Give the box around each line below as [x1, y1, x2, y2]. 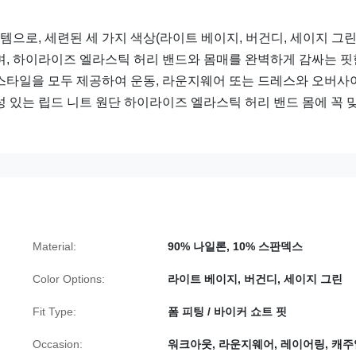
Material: [33, 240, 76, 253]
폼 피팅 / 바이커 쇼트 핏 [168, 305, 287, 319]
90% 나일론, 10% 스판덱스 [168, 240, 303, 253]
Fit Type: [33, 305, 76, 319]
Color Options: [33, 273, 105, 286]
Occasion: [33, 338, 83, 351]
